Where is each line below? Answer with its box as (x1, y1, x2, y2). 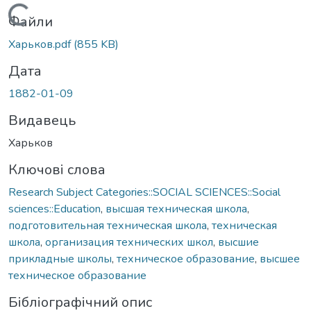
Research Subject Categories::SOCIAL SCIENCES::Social (8, 184, 280, 200)
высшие (218, 234, 259, 250)
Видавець (8, 110, 76, 130)
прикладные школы (8, 251, 112, 267)
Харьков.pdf (8, 36, 74, 52)
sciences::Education (8, 201, 101, 217)
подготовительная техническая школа (8, 217, 207, 233)
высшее (260, 251, 300, 267)
